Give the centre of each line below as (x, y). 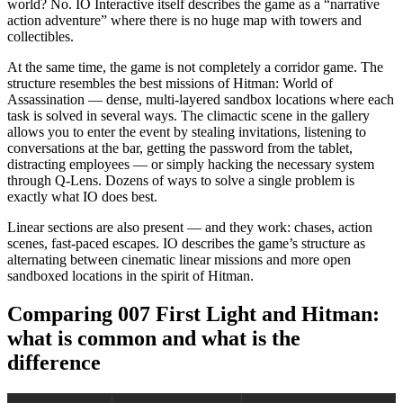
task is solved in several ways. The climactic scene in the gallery (188, 116)
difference (54, 363)
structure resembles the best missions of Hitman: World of (170, 84)
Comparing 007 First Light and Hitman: (193, 314)
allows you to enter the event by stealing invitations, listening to (187, 132)
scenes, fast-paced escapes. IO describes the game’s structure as (186, 244)
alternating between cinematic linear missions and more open (179, 260)
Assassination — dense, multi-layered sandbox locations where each (201, 100)
